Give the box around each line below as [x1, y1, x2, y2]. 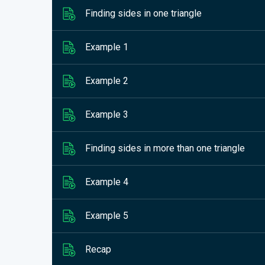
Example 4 [85, 176, 128, 188]
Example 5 [85, 210, 128, 221]
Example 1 [85, 41, 128, 53]
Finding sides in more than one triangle [85, 143, 245, 154]
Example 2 [85, 75, 128, 86]
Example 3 [85, 109, 128, 120]
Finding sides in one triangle [85, 8, 202, 19]
